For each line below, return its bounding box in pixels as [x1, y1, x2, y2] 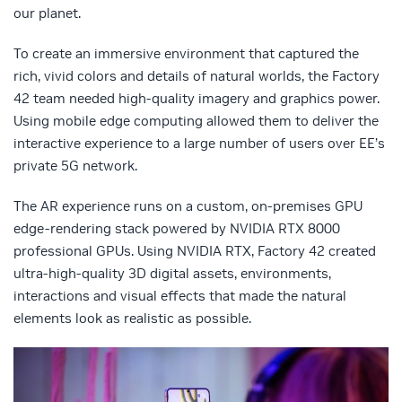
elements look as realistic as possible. [13, 310, 251, 328]
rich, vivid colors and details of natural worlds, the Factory [13, 67, 380, 85]
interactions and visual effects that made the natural [13, 287, 346, 305]
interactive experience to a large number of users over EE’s [13, 135, 385, 153]
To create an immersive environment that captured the [13, 45, 359, 63]
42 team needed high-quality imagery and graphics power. [13, 90, 380, 108]
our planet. [13, 4, 81, 22]
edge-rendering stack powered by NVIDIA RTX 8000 [13, 220, 340, 238]
